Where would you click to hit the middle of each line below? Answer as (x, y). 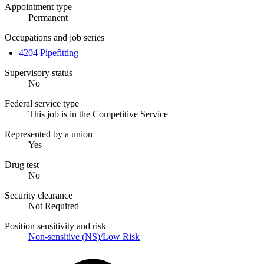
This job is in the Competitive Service (98, 114)
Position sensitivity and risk (55, 226)
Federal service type (42, 103)
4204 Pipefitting (49, 52)
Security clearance (39, 195)
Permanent (48, 17)
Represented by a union (49, 134)
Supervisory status (39, 72)
